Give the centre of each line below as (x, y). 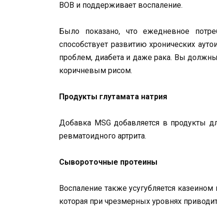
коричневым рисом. (96, 70)
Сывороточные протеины (108, 162)
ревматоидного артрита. (103, 136)
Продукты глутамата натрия (113, 96)
